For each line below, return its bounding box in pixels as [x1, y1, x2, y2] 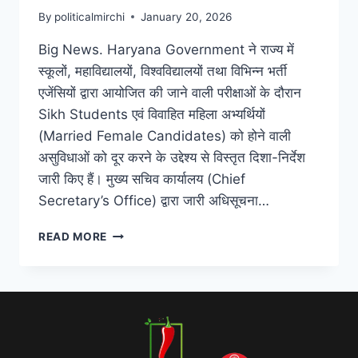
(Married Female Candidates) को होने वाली [38, 127, 291, 144]
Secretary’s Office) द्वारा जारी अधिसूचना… [38, 192, 269, 209]
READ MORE [38, 229, 108, 243]
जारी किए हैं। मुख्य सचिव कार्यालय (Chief [38, 170, 245, 187]
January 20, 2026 [141, 10, 233, 23]
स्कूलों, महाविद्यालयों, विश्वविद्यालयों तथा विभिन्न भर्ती [38, 62, 287, 79]
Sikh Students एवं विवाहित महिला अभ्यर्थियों [38, 105, 265, 122]
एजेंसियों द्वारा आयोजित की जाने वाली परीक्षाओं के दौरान [38, 84, 301, 101]
